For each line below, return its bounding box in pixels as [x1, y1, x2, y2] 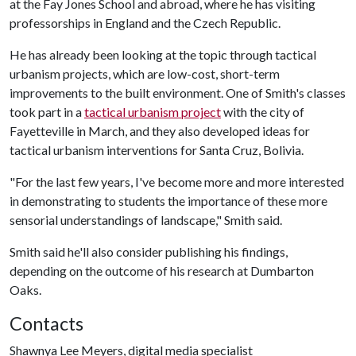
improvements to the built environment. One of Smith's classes [10, 85, 346, 100]
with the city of [221, 104, 304, 119]
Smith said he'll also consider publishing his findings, [10, 244, 288, 259]
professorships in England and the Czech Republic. [10, 15, 281, 30]
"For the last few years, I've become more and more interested [10, 174, 344, 189]
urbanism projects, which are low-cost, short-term [10, 66, 280, 81]
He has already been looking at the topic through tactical [10, 47, 316, 62]
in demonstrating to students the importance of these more [10, 193, 327, 208]
